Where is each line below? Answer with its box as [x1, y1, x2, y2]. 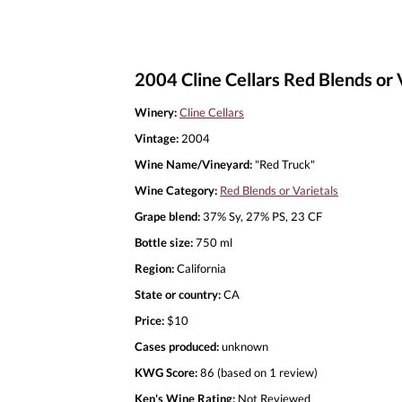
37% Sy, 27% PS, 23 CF [200, 208, 322, 223]
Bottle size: [135, 234, 193, 249]
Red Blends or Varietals [220, 182, 338, 197]
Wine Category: [135, 182, 217, 197]
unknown [219, 338, 268, 354]
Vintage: [135, 130, 179, 145]
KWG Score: [135, 364, 197, 380]
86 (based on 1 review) [197, 364, 318, 380]
